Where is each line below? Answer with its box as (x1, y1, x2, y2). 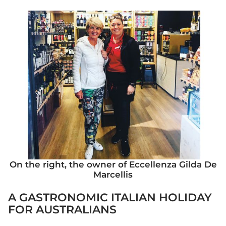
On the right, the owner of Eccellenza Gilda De (9, 159, 217, 170)
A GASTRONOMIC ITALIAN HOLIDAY (8, 191, 212, 205)
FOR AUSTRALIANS (8, 203, 117, 217)
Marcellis (93, 169, 133, 180)
